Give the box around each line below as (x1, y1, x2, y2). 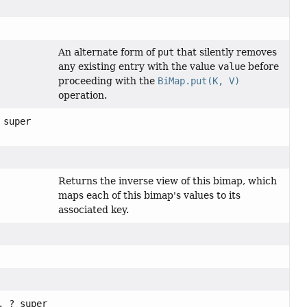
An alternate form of (58, 46, 158, 58)
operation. (58, 89, 107, 101)
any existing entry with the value (58, 60, 218, 72)
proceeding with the (58, 75, 158, 86)
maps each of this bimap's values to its (58, 189, 241, 201)
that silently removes (173, 46, 277, 58)
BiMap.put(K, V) (157, 75, 240, 86)
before (245, 60, 279, 72)
